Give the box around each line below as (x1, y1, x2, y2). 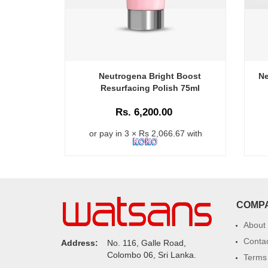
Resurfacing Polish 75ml (100, 83, 200, 93)
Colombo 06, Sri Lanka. (107, 249, 196, 260)
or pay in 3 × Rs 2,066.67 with (89, 128, 202, 138)
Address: (61, 237, 98, 248)
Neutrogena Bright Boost (99, 71, 201, 81)
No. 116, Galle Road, (107, 237, 186, 248)
